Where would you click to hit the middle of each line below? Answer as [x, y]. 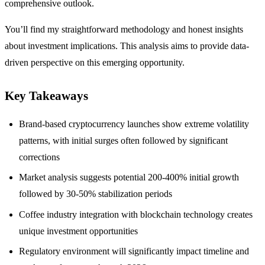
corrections [39, 157]
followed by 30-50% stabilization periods [96, 194]
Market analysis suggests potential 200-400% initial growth [129, 177]
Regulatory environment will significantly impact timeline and [134, 251]
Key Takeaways [46, 95]
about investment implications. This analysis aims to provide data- [127, 46]
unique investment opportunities [78, 231]
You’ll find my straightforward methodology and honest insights [124, 29]
